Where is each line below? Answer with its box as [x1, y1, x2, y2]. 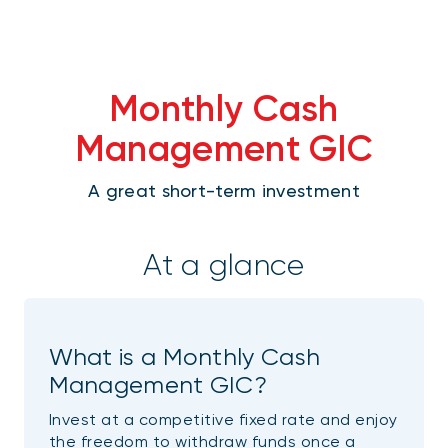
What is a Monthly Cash [48, 342, 321, 371]
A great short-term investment [88, 180, 360, 201]
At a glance [143, 248, 305, 282]
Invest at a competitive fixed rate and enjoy [48, 409, 398, 429]
